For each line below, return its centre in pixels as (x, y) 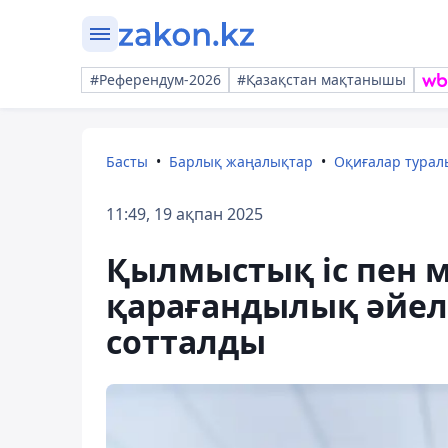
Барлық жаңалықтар (241, 161)
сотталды (186, 341)
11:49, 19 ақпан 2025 (184, 214)
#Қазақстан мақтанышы (321, 79)
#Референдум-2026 (155, 79)
